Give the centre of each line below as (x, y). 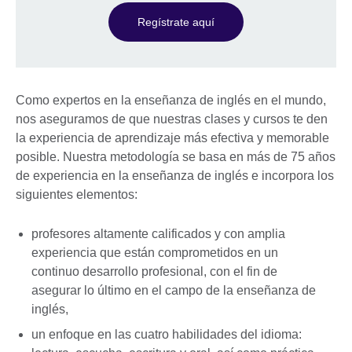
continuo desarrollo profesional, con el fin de (154, 272)
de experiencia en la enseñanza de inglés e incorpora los (175, 175)
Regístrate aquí (176, 22)
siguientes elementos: (78, 194)
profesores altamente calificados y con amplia (158, 234)
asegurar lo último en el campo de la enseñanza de (174, 291)
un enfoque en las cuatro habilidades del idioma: (167, 335)
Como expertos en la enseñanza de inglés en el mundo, (171, 100)
